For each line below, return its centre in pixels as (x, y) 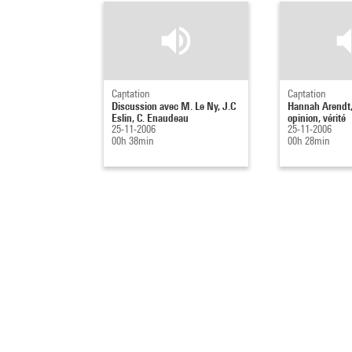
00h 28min (308, 141)
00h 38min (133, 141)
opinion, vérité (316, 117)
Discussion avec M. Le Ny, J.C (174, 106)
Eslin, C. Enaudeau (150, 117)
